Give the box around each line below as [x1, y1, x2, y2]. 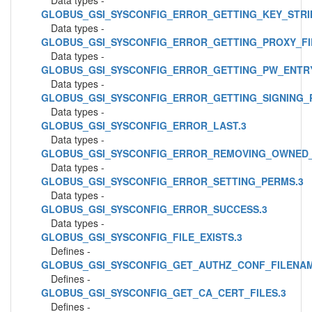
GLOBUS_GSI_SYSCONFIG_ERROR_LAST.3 [41, 118, 247, 132]
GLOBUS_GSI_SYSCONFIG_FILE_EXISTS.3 [41, 230, 242, 244]
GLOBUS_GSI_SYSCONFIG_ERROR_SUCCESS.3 [41, 202, 267, 216]
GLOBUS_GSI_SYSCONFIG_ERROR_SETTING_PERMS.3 [41, 174, 304, 188]
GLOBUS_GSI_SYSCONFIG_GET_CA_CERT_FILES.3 [41, 286, 286, 299]
